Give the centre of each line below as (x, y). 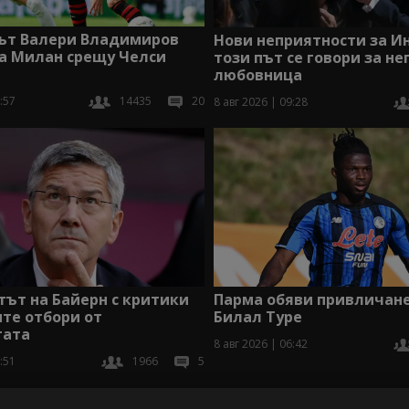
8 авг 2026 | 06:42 (260, 343)
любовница (257, 74)
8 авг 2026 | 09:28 (260, 101)
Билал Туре (257, 316)
